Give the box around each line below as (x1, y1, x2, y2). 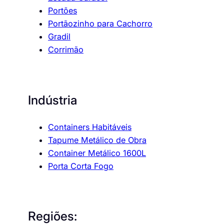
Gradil (48, 31, 70, 42)
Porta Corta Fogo (48, 160, 113, 171)
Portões (48, 5, 77, 16)
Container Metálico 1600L (48, 147, 146, 158)
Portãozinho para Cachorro (48, 18, 152, 29)
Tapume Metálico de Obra (48, 134, 146, 145)
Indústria (28, 92, 77, 108)
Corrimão (48, 44, 83, 55)
